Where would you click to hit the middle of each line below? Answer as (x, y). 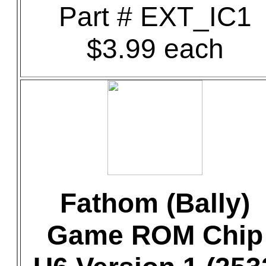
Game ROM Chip (155, 235)
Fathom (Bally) (155, 203)
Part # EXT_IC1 (155, 17)
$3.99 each (155, 49)
